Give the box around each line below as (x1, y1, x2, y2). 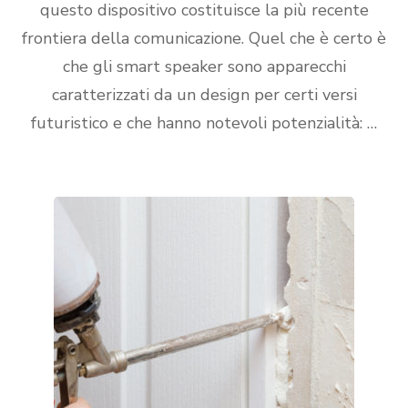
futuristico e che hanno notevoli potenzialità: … (31, 112, 377, 134)
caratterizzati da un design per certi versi (51, 84, 357, 106)
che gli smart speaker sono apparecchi (62, 56, 346, 77)
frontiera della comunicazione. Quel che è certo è (22, 27, 386, 49)
